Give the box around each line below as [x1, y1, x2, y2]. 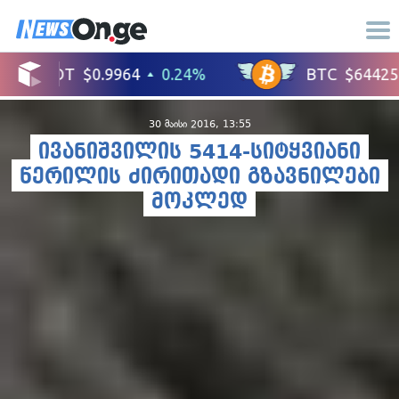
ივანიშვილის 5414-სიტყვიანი [38, 141, 361, 163]
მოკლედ [151, 191, 248, 213]
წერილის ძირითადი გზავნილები [19, 166, 380, 188]
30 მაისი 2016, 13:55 [148, 118, 251, 130]
